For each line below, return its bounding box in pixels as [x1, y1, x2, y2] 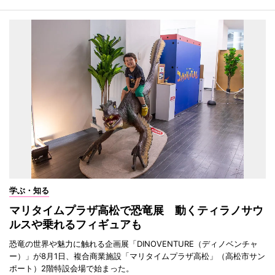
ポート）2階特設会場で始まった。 [9, 263, 134, 273]
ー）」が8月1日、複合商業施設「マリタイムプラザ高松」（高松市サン [9, 250, 265, 261]
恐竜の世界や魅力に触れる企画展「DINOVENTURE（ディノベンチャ [9, 238, 258, 249]
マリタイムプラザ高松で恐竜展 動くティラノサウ [9, 203, 263, 217]
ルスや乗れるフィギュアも [9, 217, 142, 231]
